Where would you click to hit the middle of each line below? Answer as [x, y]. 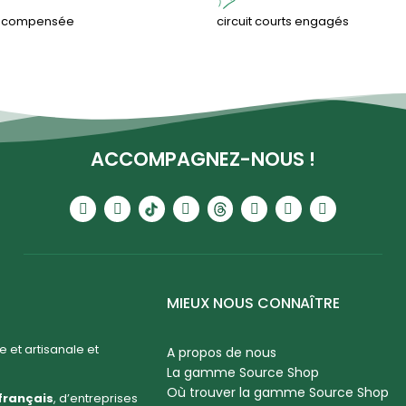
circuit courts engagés [283, 22]
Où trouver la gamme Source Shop [277, 393]
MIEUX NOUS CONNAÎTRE [253, 304]
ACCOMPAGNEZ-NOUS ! [203, 159]
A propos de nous [221, 353]
